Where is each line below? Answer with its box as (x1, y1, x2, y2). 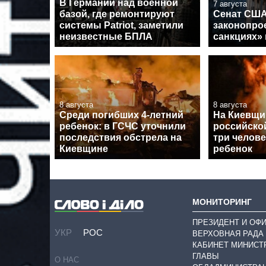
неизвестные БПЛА (59, 31, 153, 42)
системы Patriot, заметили (59, 20, 183, 30)
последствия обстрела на (59, 132, 182, 143)
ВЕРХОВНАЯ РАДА (192, 229, 264, 238)
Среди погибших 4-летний (59, 110, 183, 121)
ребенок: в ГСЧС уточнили (59, 121, 186, 132)
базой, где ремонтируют (59, 8, 175, 19)
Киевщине (59, 144, 108, 154)
